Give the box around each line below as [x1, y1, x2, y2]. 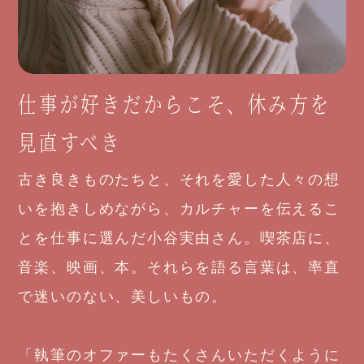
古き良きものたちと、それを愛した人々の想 [18, 171, 340, 188]
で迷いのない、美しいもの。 [18, 288, 228, 305]
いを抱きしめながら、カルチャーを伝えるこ [18, 201, 340, 218]
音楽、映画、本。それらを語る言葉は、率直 [18, 259, 340, 276]
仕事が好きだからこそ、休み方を [18, 87, 332, 120]
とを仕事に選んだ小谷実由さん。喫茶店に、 [18, 230, 340, 247]
